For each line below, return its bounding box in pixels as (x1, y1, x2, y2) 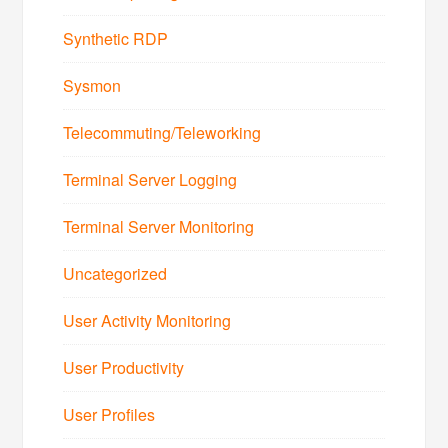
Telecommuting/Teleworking (63, 120, 262, 144)
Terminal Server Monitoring (63, 214, 255, 238)
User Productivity (63, 355, 185, 379)
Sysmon (63, 73, 122, 97)
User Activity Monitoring (63, 308, 232, 332)
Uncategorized (63, 261, 168, 285)
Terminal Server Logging (63, 167, 238, 191)
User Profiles (63, 402, 156, 426)
